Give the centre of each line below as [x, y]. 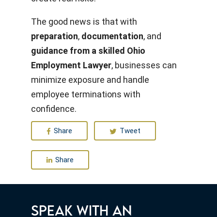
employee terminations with [86, 94]
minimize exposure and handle [90, 80]
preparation [54, 36]
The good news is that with [84, 22]
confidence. [54, 109]
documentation [112, 36]
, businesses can [144, 65]
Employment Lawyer [71, 65]
